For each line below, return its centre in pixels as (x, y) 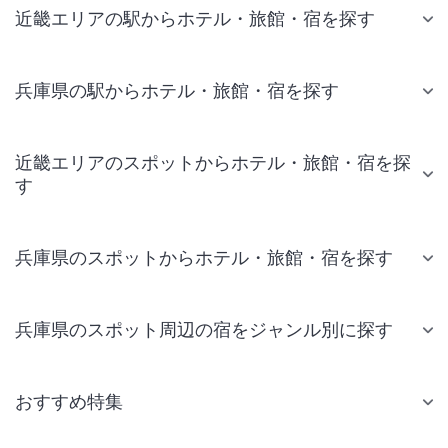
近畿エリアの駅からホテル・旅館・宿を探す (195, 19)
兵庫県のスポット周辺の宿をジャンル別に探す (204, 330)
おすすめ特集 (69, 402)
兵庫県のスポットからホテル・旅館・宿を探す (204, 258)
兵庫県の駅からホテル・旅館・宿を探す (177, 91)
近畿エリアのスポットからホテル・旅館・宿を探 (213, 163)
